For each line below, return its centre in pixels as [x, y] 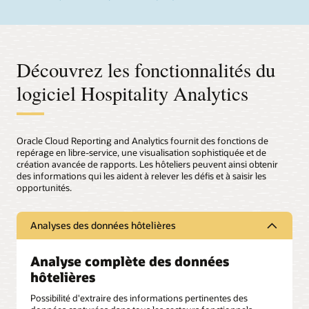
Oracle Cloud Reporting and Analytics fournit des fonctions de [142, 141]
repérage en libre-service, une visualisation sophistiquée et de [141, 153]
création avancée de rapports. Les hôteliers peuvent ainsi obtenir [147, 165]
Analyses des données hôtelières [103, 226]
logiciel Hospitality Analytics [132, 93]
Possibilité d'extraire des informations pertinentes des [139, 298]
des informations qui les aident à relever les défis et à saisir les [141, 176]
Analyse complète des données [130, 261]
